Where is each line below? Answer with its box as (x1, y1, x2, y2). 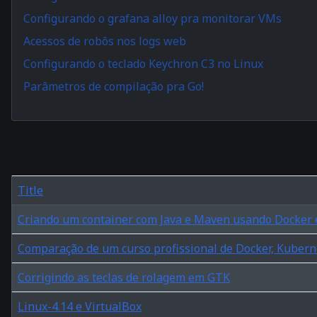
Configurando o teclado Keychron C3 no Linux (23, 55, 263, 71)
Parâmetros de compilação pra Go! (23, 78, 204, 94)
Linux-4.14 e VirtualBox (18, 298, 142, 314)
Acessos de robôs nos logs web (23, 33, 186, 49)
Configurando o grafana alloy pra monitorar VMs (23, 10, 282, 26)
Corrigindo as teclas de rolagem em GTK (18, 269, 230, 285)
